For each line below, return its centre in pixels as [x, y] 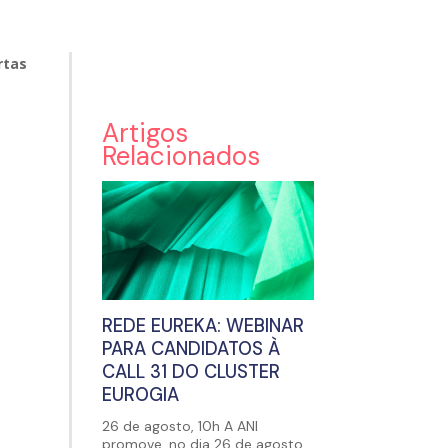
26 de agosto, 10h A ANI [179, 426]
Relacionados [180, 155]
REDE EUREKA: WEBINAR [202, 326]
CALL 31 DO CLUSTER [190, 372]
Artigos [144, 132]
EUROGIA [140, 395]
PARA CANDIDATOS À [190, 349]
